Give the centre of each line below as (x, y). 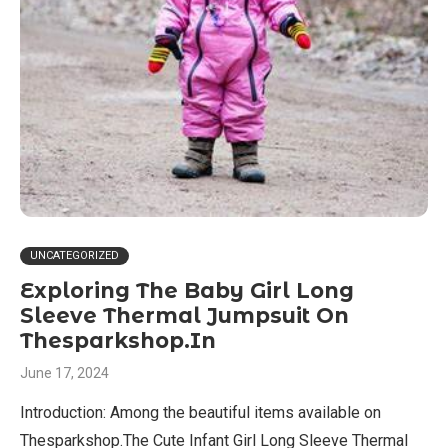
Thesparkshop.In (118, 340)
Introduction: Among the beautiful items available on (200, 412)
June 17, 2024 (64, 373)
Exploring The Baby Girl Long (187, 290)
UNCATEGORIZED (74, 255)
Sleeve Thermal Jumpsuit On (184, 315)
